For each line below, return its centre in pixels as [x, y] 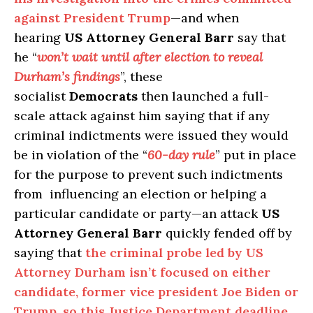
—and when [205, 18]
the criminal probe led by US [174, 253]
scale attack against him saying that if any [142, 116]
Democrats [103, 96]
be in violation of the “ [81, 155]
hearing [39, 38]
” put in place [256, 155]
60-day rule [181, 155]
